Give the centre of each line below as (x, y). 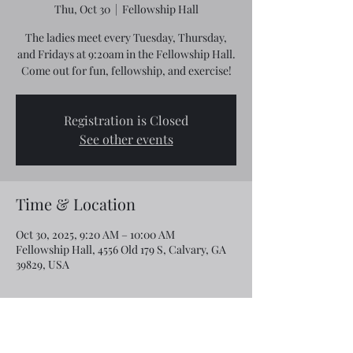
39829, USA (43, 264)
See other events (126, 139)
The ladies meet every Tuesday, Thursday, (126, 37)
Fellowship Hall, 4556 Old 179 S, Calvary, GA (121, 249)
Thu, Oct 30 (82, 9)
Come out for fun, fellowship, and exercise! (126, 71)
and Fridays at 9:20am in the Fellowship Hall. (126, 54)
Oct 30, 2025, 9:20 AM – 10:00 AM (95, 234)
